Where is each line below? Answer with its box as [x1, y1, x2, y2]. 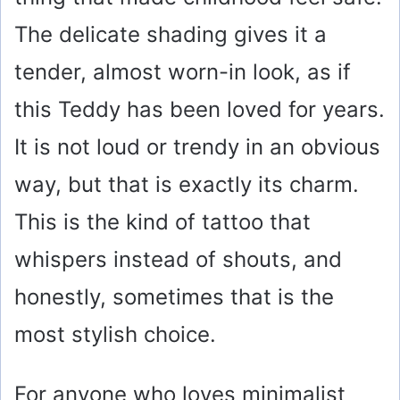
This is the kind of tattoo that [14, 209, 311, 236]
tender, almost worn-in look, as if [14, 59, 351, 86]
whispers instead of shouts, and [14, 246, 342, 273]
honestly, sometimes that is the [14, 284, 334, 311]
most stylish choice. [14, 321, 216, 348]
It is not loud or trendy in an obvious [14, 134, 380, 161]
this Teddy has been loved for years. [14, 96, 385, 123]
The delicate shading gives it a [14, 21, 327, 48]
